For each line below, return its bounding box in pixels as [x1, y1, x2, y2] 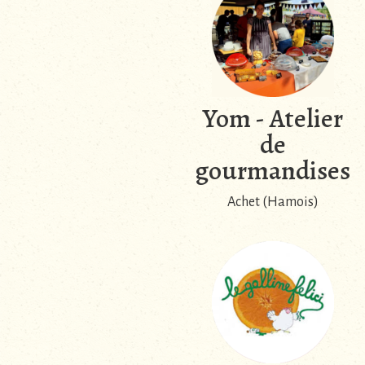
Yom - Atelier [202, 99, 343, 136]
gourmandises [195, 152, 350, 188]
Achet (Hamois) [226, 194, 319, 209]
